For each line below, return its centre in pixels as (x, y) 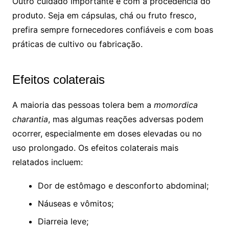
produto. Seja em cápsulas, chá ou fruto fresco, (104, 16)
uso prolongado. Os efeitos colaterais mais (95, 148)
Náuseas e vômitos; (75, 204)
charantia (30, 119)
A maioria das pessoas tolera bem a (83, 105)
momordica (176, 105)
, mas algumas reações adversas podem (125, 119)
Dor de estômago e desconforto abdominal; (123, 186)
